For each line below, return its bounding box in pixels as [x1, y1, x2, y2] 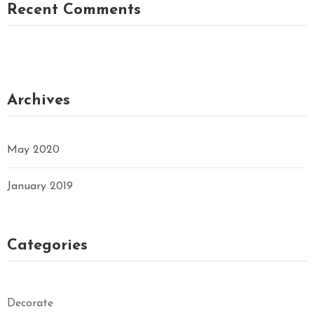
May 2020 [7, 144, 60, 156]
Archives [7, 93, 70, 109]
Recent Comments [7, 2, 141, 19]
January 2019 [7, 180, 73, 192]
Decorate [7, 297, 53, 309]
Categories [7, 237, 88, 254]
